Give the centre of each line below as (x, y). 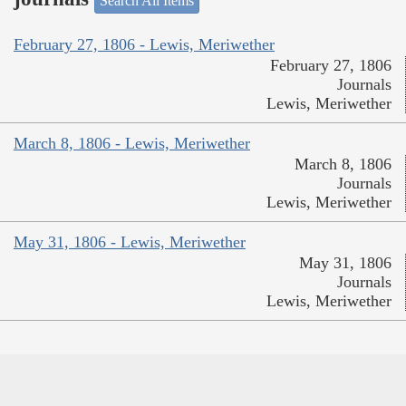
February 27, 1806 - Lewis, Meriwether (144, 45)
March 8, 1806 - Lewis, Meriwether (132, 144)
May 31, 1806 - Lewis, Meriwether (130, 242)
